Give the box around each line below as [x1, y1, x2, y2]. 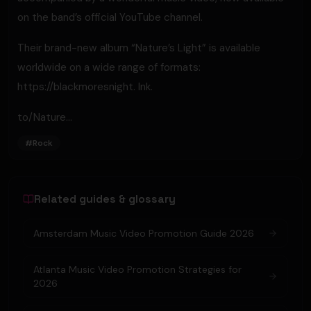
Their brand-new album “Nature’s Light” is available [17, 41, 260, 55]
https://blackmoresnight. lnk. [17, 80, 153, 94]
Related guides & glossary [34, 192, 176, 206]
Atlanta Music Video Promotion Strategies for [33, 263, 242, 276]
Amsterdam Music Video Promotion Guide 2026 [33, 227, 254, 239]
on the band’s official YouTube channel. [17, 10, 203, 24]
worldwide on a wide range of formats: [17, 60, 201, 74]
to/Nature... [17, 110, 72, 124]
